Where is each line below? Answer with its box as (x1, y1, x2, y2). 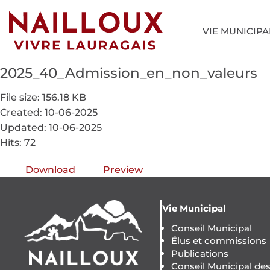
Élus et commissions (171, 234, 266, 246)
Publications (171, 247, 228, 259)
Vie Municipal (162, 202, 226, 214)
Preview (103, 163, 143, 175)
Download (25, 163, 75, 175)
